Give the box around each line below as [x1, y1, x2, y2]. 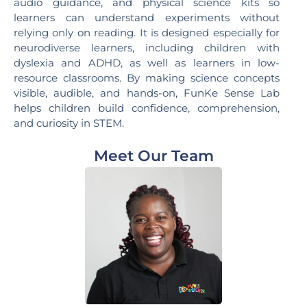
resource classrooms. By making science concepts [14, 71, 280, 85]
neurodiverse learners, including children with [14, 41, 280, 55]
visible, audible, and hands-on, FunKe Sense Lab [14, 86, 280, 100]
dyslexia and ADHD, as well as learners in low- [14, 56, 280, 70]
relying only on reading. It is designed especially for [14, 26, 280, 40]
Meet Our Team [93, 147, 214, 166]
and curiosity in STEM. [14, 116, 124, 130]
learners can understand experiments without [14, 11, 280, 25]
